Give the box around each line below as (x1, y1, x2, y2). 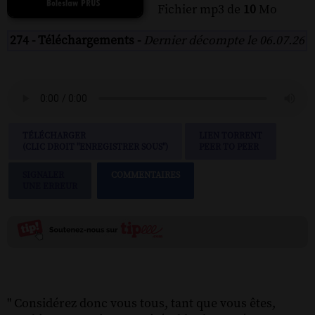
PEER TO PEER (199, 141, 259, 153)
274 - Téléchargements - (10, 32, 143, 49)
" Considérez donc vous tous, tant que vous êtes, (7, 295, 276, 311)
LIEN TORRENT (199, 129, 262, 141)
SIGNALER (22, 169, 64, 181)
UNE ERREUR (22, 180, 77, 192)
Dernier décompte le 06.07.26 (143, 32, 304, 49)
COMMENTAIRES (111, 169, 180, 181)
